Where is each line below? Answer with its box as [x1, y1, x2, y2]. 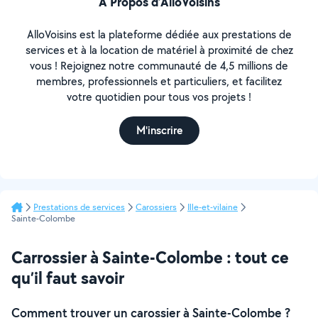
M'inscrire [136, 123, 182, 138]
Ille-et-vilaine [187, 201, 238, 213]
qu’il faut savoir [11, 266, 124, 289]
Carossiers [136, 201, 177, 213]
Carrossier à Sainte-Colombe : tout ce [11, 246, 289, 268]
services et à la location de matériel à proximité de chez [25, 43, 293, 57]
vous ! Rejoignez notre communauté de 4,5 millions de [30, 58, 288, 73]
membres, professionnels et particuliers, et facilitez [36, 74, 282, 89]
